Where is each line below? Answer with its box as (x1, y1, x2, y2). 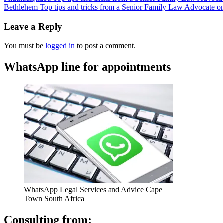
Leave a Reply (4, 21, 62, 32)
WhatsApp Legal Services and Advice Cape (24, 185, 162, 194)
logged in (45, 41, 75, 50)
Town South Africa (24, 194, 84, 203)
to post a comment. (75, 41, 136, 50)
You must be (4, 41, 45, 50)
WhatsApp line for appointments (4, 60, 171, 74)
